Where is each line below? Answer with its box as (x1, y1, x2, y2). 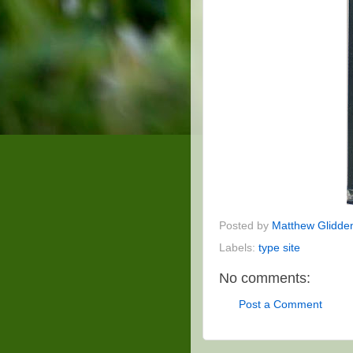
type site (258, 242, 300, 255)
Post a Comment (239, 298, 322, 310)
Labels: (219, 242, 258, 255)
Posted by (219, 220, 272, 232)
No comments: (219, 270, 310, 287)
